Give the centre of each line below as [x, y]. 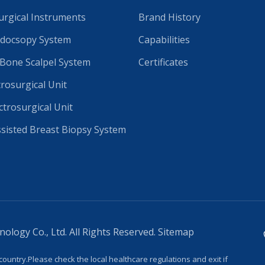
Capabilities [164, 39]
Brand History [169, 17]
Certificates [163, 62]
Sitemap [176, 232]
